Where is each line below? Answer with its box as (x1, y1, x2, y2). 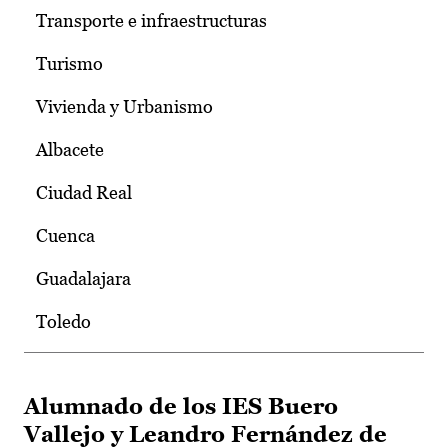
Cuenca (36, 225, 95, 247)
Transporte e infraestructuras (36, 10, 267, 32)
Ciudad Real (36, 182, 132, 204)
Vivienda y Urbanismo (36, 96, 213, 118)
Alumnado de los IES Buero (24, 394, 338, 420)
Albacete (36, 139, 104, 161)
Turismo (36, 53, 103, 75)
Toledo (36, 311, 91, 333)
